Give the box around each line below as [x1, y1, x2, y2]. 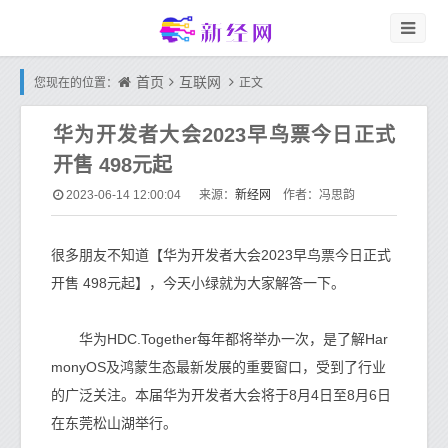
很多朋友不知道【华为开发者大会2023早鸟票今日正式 [51, 247, 391, 263]
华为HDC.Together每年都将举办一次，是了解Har [51, 331, 388, 347]
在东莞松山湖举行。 [51, 415, 177, 431]
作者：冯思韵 [271, 188, 355, 202]
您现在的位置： [34, 76, 118, 90]
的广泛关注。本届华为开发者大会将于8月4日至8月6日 [51, 387, 391, 403]
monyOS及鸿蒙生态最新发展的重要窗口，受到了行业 [51, 359, 386, 375]
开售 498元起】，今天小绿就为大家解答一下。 [51, 275, 345, 291]
